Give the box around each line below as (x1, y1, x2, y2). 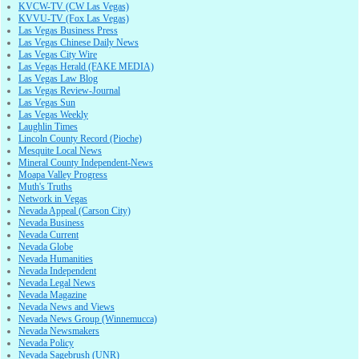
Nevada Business (18, 217, 84, 229)
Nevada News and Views (18, 301, 115, 313)
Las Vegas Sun (18, 97, 75, 109)
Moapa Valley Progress (18, 169, 107, 181)
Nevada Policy (18, 337, 74, 349)
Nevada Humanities (18, 253, 93, 265)
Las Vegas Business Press (18, 25, 118, 37)
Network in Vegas (18, 193, 87, 205)
